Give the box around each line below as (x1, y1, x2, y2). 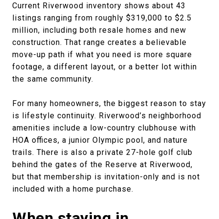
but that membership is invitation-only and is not (12, 172, 200, 181)
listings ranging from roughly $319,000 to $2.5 (12, 13, 192, 22)
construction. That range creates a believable (12, 37, 187, 47)
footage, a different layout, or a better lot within (12, 62, 197, 71)
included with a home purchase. (12, 184, 133, 194)
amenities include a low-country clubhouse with (12, 123, 196, 132)
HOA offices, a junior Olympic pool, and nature (12, 135, 188, 145)
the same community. (12, 74, 93, 84)
